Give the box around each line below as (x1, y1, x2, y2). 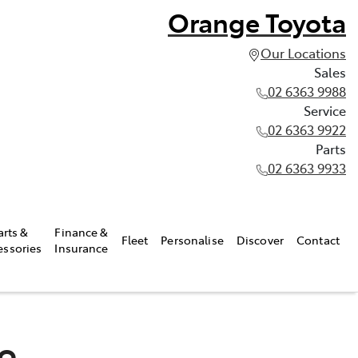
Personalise (161, 231, 224, 248)
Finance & (54, 223, 109, 240)
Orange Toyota (168, 4, 346, 39)
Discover (236, 231, 284, 248)
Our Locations (261, 44, 346, 62)
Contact (296, 231, 340, 248)
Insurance (54, 239, 109, 256)
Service (304, 101, 346, 119)
